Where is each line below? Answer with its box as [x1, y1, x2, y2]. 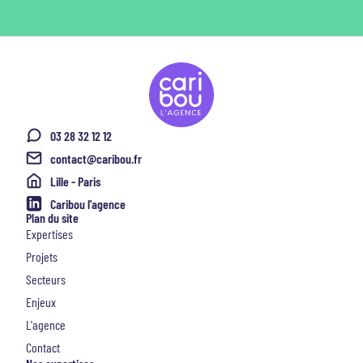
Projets [26, 249, 58, 264]
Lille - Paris [50, 173, 100, 189]
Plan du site [26, 210, 79, 225]
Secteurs [26, 271, 66, 287]
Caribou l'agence [50, 195, 126, 211]
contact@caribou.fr [50, 150, 142, 166]
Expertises [26, 226, 73, 241]
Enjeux [26, 294, 56, 310]
